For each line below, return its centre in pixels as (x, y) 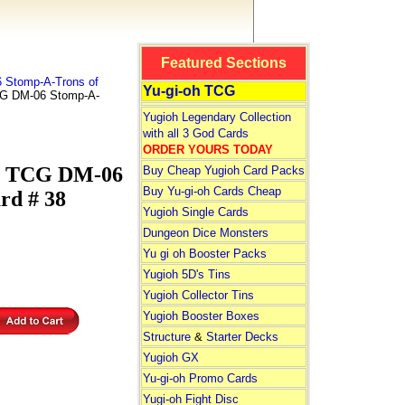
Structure (166, 337)
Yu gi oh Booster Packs (204, 254)
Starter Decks (242, 337)
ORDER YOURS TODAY (207, 150)
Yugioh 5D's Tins (186, 274)
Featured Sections (223, 63)
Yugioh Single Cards (195, 212)
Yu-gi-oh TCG (188, 91)
